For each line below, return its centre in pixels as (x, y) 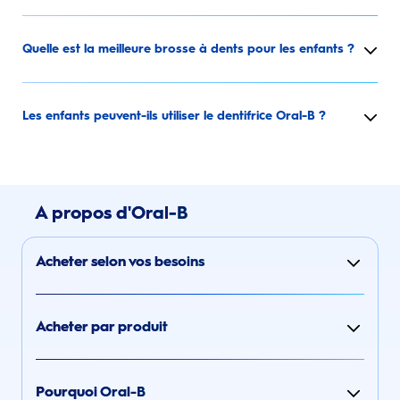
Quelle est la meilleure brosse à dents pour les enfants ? (188, 49)
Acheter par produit (102, 326)
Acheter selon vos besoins (120, 261)
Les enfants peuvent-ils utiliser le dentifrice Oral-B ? (174, 116)
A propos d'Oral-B (112, 212)
